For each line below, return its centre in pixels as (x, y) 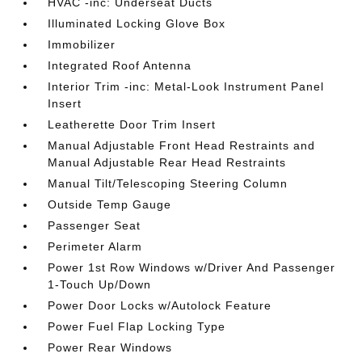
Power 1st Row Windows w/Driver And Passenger (192, 267)
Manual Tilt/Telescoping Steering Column (168, 183)
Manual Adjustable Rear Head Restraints (167, 162)
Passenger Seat (95, 225)
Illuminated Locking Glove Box (137, 23)
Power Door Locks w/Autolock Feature (160, 305)
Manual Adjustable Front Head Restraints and (182, 145)
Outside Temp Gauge (110, 204)
